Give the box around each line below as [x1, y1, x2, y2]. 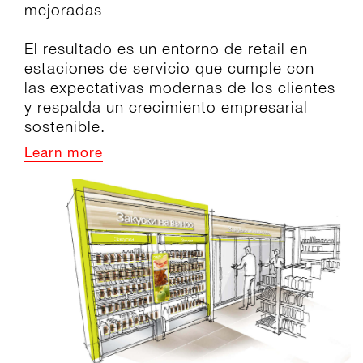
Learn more [24, 147, 103, 160]
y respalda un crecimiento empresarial [24, 98, 308, 117]
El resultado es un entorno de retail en [24, 40, 308, 58]
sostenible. [24, 117, 105, 136]
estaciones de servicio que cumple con [24, 59, 314, 78]
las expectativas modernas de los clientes [24, 79, 335, 97]
